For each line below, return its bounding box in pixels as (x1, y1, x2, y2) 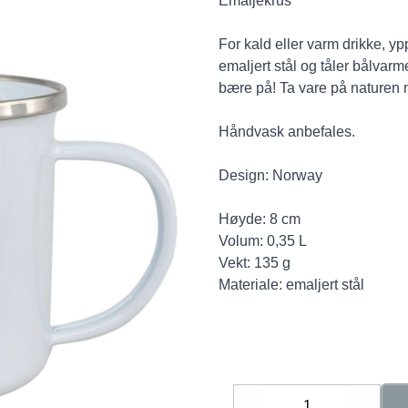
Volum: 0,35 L (219, 233, 307, 249)
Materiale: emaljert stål (219, 277, 364, 292)
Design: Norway (219, 168, 322, 183)
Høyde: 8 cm (219, 211, 301, 227)
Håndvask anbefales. (219, 124, 355, 139)
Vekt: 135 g (219, 255, 291, 270)
